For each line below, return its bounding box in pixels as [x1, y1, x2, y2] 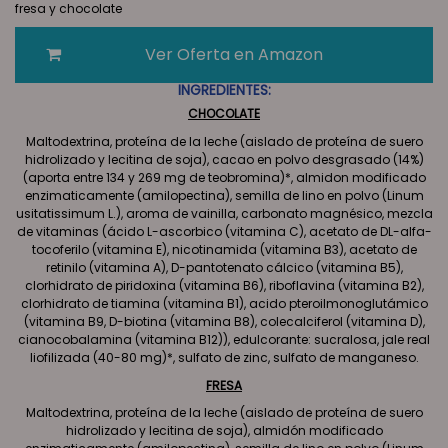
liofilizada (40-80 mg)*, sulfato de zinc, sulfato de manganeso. [29, 348, 419, 366]
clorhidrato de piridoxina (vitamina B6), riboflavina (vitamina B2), [24, 276, 424, 294]
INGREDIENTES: [177, 81, 271, 101]
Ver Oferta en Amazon [145, 43, 323, 67]
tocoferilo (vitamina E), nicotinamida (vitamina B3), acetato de [31, 240, 417, 258]
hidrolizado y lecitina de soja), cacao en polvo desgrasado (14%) [24, 150, 424, 168]
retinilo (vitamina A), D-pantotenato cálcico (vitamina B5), [45, 258, 403, 276]
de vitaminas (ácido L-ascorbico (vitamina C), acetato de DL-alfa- [16, 222, 432, 240]
